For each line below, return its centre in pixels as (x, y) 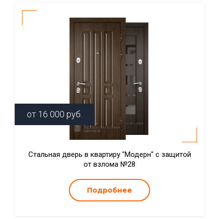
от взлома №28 (109, 164)
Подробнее (109, 190)
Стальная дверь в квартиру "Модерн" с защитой (109, 154)
